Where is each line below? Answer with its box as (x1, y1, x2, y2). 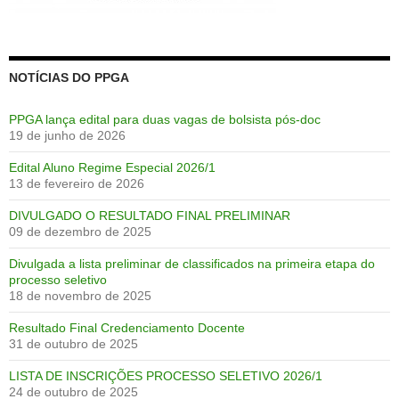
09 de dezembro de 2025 (9, 224, 151, 239)
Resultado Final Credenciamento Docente (9, 320, 245, 335)
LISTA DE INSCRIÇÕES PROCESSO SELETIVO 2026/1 (9, 368, 322, 383)
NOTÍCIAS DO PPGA (9, 69, 129, 85)
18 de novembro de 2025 (9, 288, 151, 303)
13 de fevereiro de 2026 (9, 175, 144, 191)
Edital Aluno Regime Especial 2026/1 (9, 159, 216, 175)
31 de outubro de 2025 (9, 336, 138, 351)
